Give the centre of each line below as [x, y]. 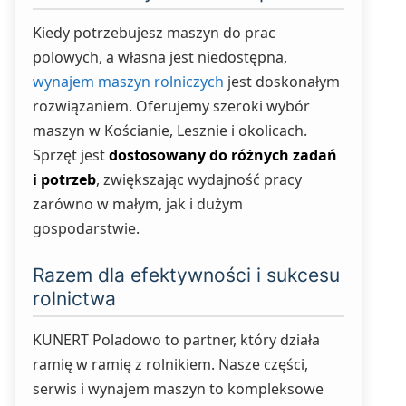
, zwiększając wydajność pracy [199, 179]
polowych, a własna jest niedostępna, [160, 57]
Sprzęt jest [71, 155]
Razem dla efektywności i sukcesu [186, 275]
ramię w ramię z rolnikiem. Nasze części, [170, 364]
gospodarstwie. [86, 228]
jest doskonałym [282, 82]
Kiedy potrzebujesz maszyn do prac [154, 33]
